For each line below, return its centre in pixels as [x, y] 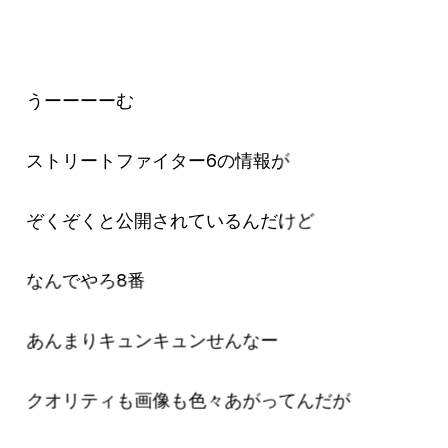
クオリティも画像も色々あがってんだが [188, 400]
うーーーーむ [80, 100]
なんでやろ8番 [86, 280]
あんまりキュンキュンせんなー [152, 340]
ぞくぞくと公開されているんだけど [170, 220]
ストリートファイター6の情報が [158, 160]
